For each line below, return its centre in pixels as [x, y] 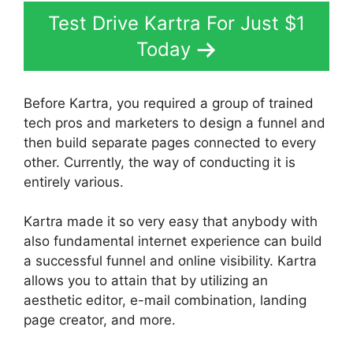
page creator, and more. [100, 320]
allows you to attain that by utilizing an [146, 281]
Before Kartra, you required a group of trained [169, 103]
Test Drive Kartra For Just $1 [176, 24]
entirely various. [74, 182]
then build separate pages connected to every [170, 142]
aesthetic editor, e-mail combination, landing [165, 301]
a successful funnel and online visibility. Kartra [170, 261]
